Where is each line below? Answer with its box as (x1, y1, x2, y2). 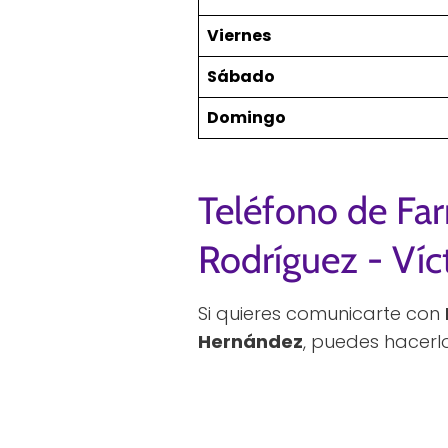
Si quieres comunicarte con (198, 301, 445, 327)
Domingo (207, 106, 286, 130)
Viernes (207, 24, 271, 48)
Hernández (198, 329, 303, 355)
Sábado (207, 65, 275, 89)
